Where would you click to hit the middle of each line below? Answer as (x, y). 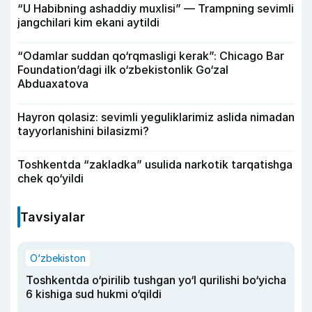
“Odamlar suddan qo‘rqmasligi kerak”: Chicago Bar (151, 56)
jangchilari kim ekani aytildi (88, 22)
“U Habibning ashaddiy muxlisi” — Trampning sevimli (156, 8)
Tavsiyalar (53, 217)
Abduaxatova (53, 84)
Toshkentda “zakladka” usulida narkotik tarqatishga (155, 164)
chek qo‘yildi (50, 178)
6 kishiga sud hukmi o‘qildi (94, 294)
